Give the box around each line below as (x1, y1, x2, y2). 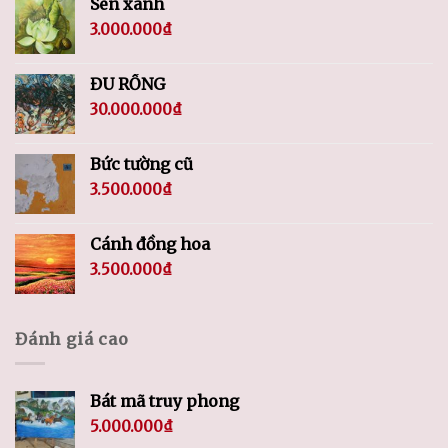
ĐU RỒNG (90, 73, 165, 94)
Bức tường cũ (90, 153, 193, 174)
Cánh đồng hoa (90, 233, 210, 254)
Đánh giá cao (15, 328, 129, 349)
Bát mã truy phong (90, 391, 239, 412)
